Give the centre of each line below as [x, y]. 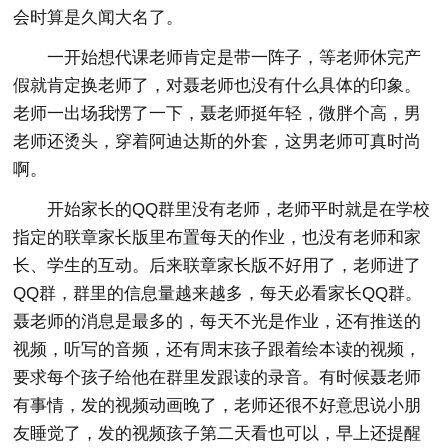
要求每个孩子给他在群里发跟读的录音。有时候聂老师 [217, 377]
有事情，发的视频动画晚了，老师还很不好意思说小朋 [217, 405]
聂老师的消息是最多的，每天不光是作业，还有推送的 [217, 321]
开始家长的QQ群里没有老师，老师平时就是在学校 [239, 209]
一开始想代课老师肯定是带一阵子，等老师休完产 [234, 57]
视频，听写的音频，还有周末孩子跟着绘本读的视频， [217, 349]
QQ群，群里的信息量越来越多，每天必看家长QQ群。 [218, 293]
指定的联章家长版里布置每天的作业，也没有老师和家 [217, 237]
